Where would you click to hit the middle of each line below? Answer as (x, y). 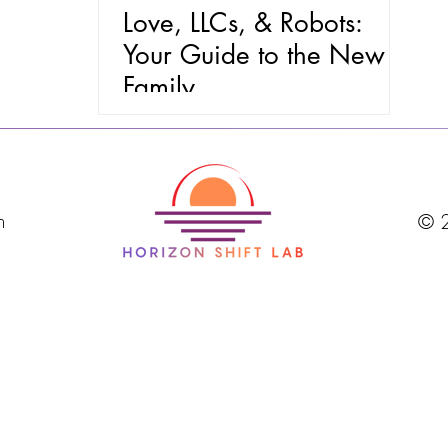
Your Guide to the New (254, 55)
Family (159, 87)
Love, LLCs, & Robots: (243, 23)
